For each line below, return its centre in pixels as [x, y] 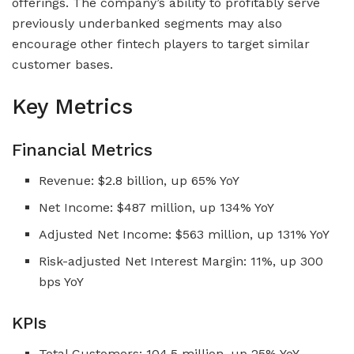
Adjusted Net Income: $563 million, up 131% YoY [185, 234]
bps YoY [62, 281]
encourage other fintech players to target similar [161, 43]
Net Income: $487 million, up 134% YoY [157, 207]
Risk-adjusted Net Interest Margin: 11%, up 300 [181, 261]
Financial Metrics [82, 149]
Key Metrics [72, 107]
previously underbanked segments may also [147, 23]
